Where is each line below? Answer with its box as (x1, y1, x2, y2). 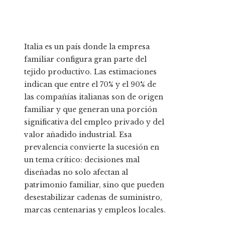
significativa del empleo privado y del (24, 118, 164, 127)
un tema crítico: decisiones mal (24, 155, 140, 165)
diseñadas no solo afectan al (24, 168, 128, 177)
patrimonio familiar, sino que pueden (24, 180, 164, 190)
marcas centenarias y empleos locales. (24, 205, 166, 215)
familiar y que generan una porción (24, 105, 157, 115)
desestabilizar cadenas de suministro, (24, 193, 162, 202)
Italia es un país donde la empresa (24, 42, 150, 52)
